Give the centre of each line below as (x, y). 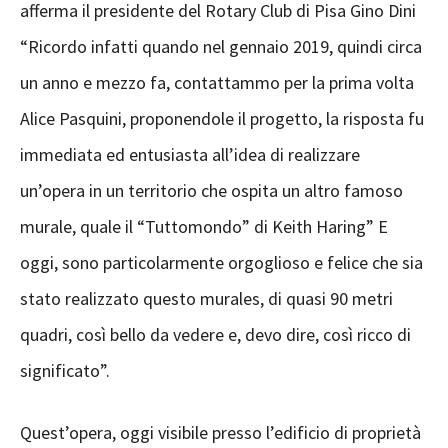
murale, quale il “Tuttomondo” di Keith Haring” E (204, 226)
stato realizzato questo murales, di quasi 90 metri (206, 298)
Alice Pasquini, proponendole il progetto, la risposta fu (222, 118)
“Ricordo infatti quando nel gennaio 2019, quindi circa (221, 46)
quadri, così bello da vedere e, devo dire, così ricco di (215, 334)
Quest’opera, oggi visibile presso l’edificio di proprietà (220, 432)
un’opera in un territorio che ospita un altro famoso (211, 190)
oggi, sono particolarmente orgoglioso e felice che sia (221, 262)
